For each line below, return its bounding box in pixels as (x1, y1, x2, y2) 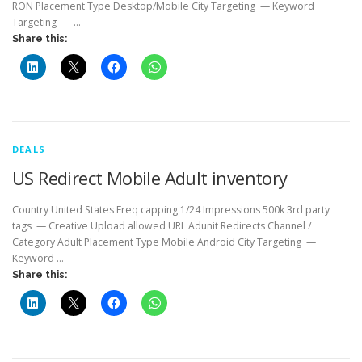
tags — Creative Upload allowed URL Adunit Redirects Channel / (12, 219, 311, 234)
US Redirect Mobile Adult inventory (12, 166, 288, 191)
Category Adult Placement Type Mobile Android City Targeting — (12, 235, 316, 250)
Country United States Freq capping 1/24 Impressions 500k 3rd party (12, 203, 330, 217)
